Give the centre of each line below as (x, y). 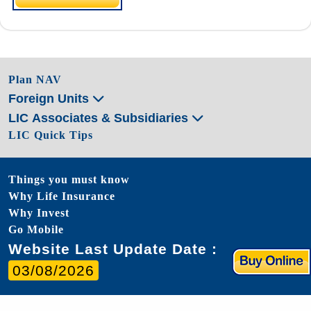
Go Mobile (36, 229)
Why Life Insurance (62, 196)
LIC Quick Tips (51, 135)
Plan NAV (35, 79)
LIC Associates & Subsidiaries (100, 118)
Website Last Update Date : (113, 249)
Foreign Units (50, 98)
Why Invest (39, 212)
